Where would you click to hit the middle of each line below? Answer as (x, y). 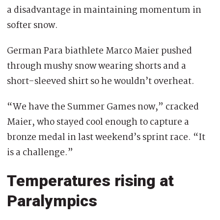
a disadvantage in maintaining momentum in (104, 10)
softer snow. (32, 25)
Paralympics (52, 201)
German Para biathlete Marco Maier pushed (99, 51)
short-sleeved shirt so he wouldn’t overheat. (101, 81)
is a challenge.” (40, 152)
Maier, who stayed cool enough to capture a (98, 122)
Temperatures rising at (90, 180)
